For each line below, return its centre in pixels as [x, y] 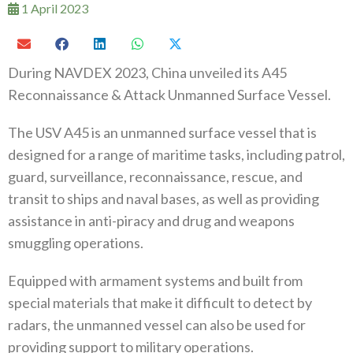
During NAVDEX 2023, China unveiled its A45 [147, 72]
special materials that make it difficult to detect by [160, 302]
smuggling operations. [76, 242]
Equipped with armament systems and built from [155, 280]
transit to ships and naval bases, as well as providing [163, 198]
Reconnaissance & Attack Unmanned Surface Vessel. [169, 94]
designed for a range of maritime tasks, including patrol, [176, 154]
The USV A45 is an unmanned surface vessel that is [162, 132]
